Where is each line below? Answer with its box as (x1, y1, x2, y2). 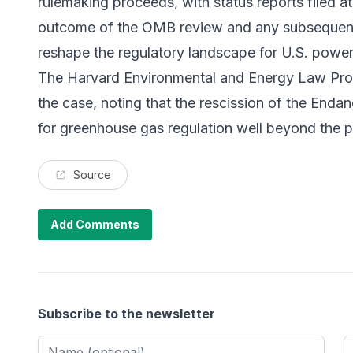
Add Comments (50, 217, 139, 232)
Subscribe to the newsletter (38, 306, 215, 322)
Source (73, 168, 111, 182)
